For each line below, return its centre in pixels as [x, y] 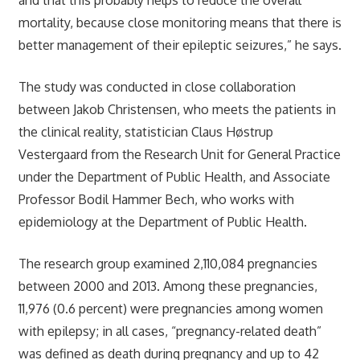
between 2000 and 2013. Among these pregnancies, [168, 286]
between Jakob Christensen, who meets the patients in [177, 109]
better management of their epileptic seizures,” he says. [180, 45]
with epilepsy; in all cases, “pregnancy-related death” [170, 331]
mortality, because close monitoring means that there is [180, 22]
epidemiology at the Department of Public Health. [162, 221]
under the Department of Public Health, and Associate [174, 176]
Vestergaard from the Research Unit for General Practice [179, 154]
